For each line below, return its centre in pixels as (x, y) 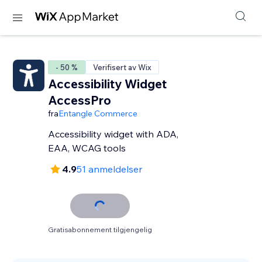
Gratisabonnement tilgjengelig (100, 230)
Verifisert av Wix (123, 67)
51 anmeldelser (110, 169)
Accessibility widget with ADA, (113, 134)
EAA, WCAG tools (87, 148)
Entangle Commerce (98, 113)
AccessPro (80, 100)
